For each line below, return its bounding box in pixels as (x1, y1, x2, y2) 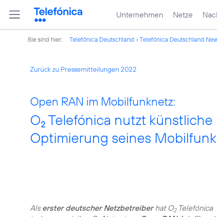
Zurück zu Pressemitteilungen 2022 (30, 65, 137, 74)
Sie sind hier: (28, 35, 64, 43)
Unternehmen (116, 10, 163, 19)
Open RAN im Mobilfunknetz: (30, 94, 175, 108)
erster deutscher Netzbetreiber (42, 203, 153, 213)
